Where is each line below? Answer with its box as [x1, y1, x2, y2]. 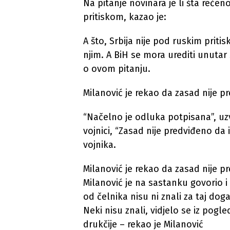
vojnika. [83, 139, 116, 150]
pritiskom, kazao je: [83, 11, 166, 23]
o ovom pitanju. [83, 63, 150, 74]
